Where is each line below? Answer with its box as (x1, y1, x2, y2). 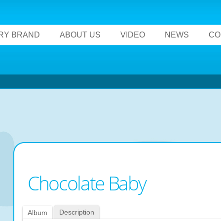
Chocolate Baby (28, 170, 146, 196)
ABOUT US (60, 31, 101, 39)
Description (59, 208, 94, 216)
